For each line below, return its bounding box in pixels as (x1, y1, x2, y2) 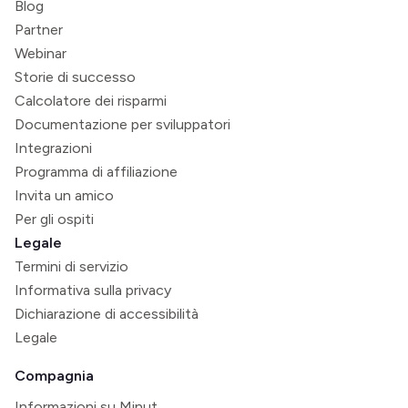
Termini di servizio (15, 257, 128, 275)
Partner (15, 20, 63, 38)
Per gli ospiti (15, 209, 94, 228)
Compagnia (15, 366, 94, 384)
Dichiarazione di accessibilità (15, 304, 199, 322)
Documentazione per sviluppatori (15, 115, 230, 133)
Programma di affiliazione (15, 162, 178, 180)
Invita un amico (15, 186, 114, 204)
